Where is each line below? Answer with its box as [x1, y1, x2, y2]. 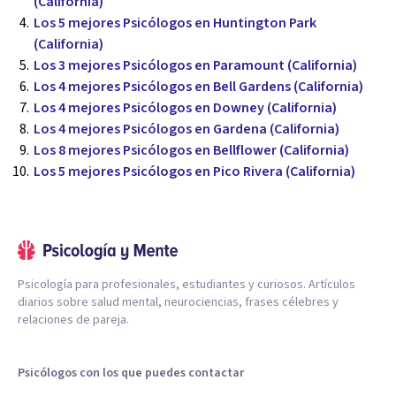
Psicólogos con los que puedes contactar [18, 363, 244, 382]
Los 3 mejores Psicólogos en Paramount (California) [34, 55, 357, 75]
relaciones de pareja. [18, 310, 129, 329]
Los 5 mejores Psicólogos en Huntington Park [34, 12, 316, 33]
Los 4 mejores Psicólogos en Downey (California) [34, 97, 337, 118]
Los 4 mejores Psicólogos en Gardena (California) [34, 118, 339, 139]
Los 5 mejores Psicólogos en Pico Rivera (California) [34, 161, 355, 181]
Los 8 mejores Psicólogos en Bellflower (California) [34, 140, 349, 160]
